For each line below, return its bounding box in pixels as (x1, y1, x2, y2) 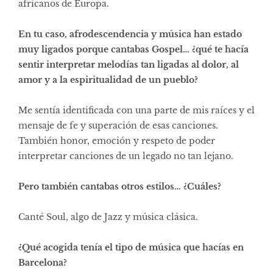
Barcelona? (18, 257, 67, 268)
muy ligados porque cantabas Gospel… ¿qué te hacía (18, 43, 249, 55)
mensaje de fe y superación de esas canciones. (18, 119, 218, 131)
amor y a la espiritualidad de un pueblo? (18, 74, 198, 85)
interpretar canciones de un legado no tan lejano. (18, 150, 233, 161)
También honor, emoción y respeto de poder (18, 135, 215, 146)
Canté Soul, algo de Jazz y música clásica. (18, 211, 198, 222)
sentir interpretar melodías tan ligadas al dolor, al (18, 58, 239, 70)
